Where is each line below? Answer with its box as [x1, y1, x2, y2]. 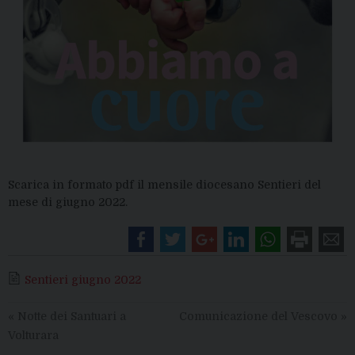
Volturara [8, 328, 59, 342]
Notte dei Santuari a [14, 309, 126, 323]
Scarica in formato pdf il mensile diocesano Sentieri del [8, 177, 321, 191]
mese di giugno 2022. [8, 195, 128, 208]
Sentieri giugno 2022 [25, 273, 141, 286]
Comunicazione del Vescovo [179, 309, 341, 323]
